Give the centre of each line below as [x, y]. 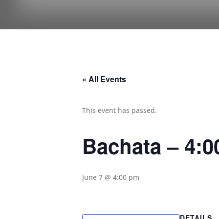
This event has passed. [120, 110]
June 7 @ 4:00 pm [111, 177]
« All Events [104, 79]
